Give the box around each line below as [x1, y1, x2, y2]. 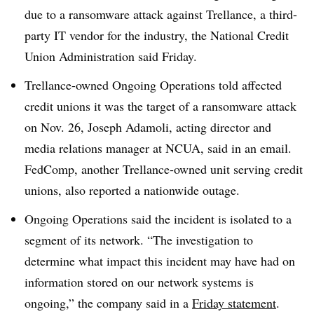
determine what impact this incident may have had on [25, 252, 295, 269]
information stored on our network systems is [25, 273, 254, 290]
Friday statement [192, 294, 276, 311]
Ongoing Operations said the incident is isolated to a [25, 210, 292, 227]
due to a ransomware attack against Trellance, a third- [25, 6, 297, 22]
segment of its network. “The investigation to [25, 231, 253, 248]
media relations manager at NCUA [25, 139, 200, 156]
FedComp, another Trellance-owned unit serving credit [25, 160, 303, 177]
